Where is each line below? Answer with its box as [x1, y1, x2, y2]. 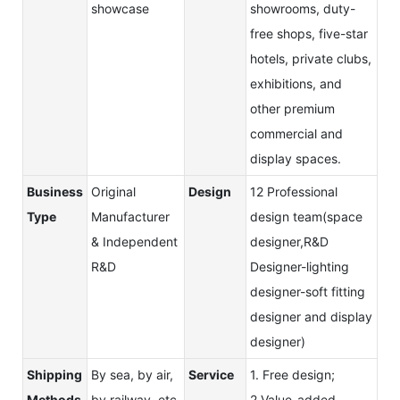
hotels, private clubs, [250, 50, 371, 66]
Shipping [27, 366, 82, 382]
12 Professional [250, 183, 337, 199]
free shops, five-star [250, 25, 368, 41]
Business [27, 183, 83, 199]
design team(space [250, 208, 362, 224]
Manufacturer [91, 208, 170, 224]
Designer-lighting [250, 258, 349, 274]
